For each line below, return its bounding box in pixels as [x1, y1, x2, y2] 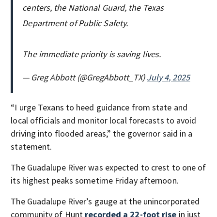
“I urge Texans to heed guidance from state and [11, 101, 187, 113]
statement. [11, 140, 52, 152]
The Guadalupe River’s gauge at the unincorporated [11, 195, 200, 207]
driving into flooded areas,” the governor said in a [11, 127, 193, 139]
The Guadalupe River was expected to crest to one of [11, 161, 206, 173]
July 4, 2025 [147, 71, 190, 83]
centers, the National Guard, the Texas [22, 1, 164, 13]
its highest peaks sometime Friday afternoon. [11, 174, 179, 186]
